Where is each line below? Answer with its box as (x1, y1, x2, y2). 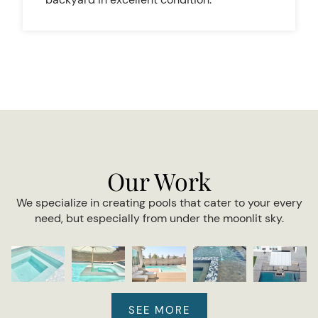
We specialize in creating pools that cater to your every (16, 195, 302, 210)
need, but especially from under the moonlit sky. (34, 211, 284, 226)
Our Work (106, 165, 212, 197)
